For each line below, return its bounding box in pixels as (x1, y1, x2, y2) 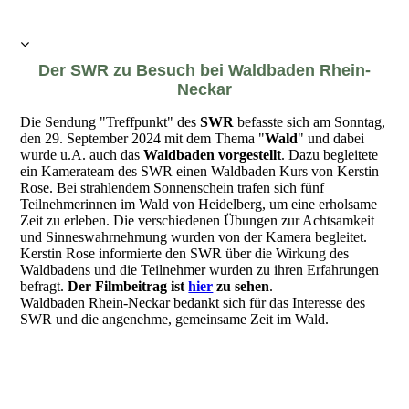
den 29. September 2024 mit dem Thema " (20, 131, 266, 147)
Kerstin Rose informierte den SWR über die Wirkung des (20, 246, 350, 262)
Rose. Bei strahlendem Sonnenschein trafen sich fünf (20, 180, 325, 196)
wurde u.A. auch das (20, 147, 144, 163)
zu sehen (213, 278, 270, 295)
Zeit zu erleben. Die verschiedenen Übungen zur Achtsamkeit (20, 213, 375, 229)
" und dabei (298, 131, 365, 147)
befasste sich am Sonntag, (234, 114, 386, 131)
